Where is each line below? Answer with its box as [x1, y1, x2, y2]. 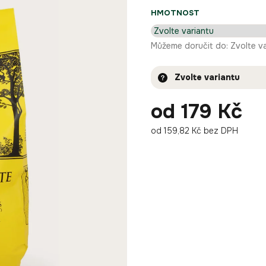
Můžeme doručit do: [151, 40, 228, 51]
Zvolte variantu [175, 72, 240, 83]
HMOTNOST [151, 8, 199, 18]
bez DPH [201, 125, 238, 136]
